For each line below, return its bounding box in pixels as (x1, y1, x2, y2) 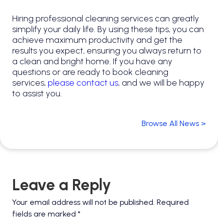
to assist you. (12, 88, 62, 99)
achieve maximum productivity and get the (12, 34, 182, 45)
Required (157, 198, 189, 207)
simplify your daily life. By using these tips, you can (12, 23, 204, 35)
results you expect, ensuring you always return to (12, 45, 201, 56)
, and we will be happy (118, 77, 204, 88)
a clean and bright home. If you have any (12, 55, 172, 67)
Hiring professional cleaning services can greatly (12, 13, 199, 24)
